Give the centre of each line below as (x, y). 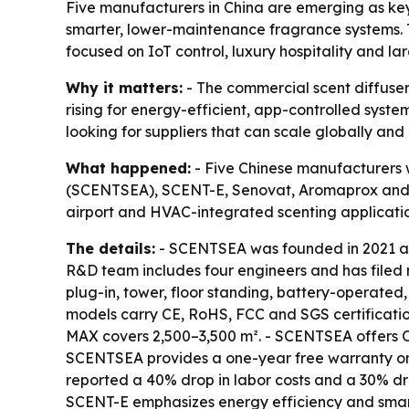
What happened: (128, 168)
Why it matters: (124, 88)
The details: (110, 249)
